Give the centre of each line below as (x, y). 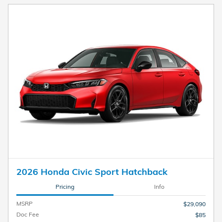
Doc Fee (28, 215)
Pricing (65, 186)
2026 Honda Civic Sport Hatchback (92, 172)
